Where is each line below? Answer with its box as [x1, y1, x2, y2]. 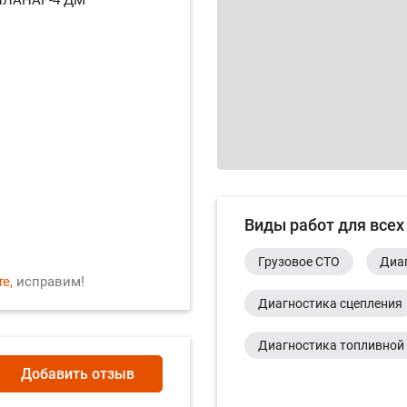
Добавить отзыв [21, 364, 134, 382]
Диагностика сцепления [258, 296, 402, 311]
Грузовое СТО [258, 254, 340, 269]
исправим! [13, 273, 84, 290]
